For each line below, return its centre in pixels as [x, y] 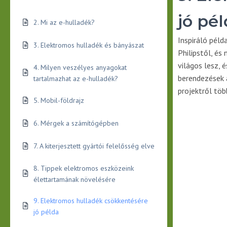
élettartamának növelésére [74, 179]
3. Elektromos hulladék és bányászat [89, 45]
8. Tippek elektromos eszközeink [84, 168]
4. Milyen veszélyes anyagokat [80, 67]
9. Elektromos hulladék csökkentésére [91, 200]
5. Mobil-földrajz [59, 100]
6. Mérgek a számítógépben [76, 123]
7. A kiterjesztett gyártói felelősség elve [94, 146]
